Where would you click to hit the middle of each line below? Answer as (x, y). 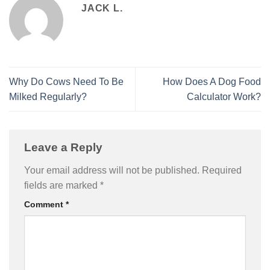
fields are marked (62, 185)
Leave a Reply (65, 148)
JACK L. (102, 8)
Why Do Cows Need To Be (66, 82)
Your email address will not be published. (112, 170)
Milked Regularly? (48, 97)
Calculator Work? (224, 97)
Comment (45, 204)
